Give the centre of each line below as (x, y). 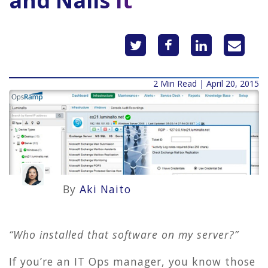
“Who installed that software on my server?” (124, 234)
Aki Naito (105, 189)
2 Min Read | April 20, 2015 (206, 84)
